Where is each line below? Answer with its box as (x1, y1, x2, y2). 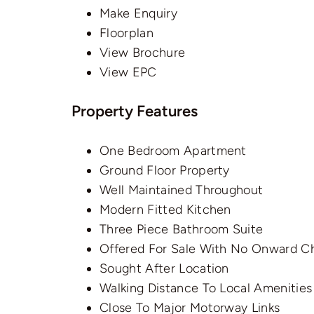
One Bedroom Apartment (100, 143, 247, 159)
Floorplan (100, 25, 153, 41)
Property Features (71, 101, 198, 121)
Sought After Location (100, 261, 229, 277)
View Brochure (100, 44, 186, 60)
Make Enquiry (100, 5, 177, 21)
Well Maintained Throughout (100, 182, 264, 198)
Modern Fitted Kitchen (100, 202, 231, 218)
